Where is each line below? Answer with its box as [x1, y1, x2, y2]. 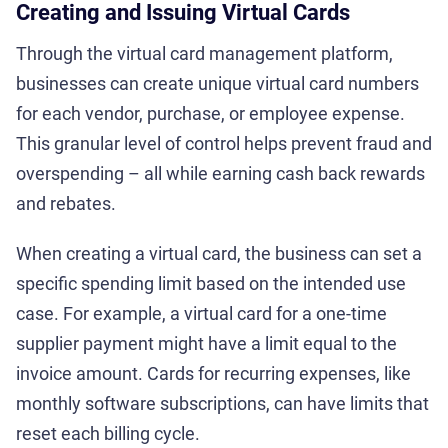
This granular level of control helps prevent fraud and [16, 132, 432, 154]
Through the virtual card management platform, [16, 42, 393, 64]
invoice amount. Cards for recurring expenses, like [16, 362, 411, 384]
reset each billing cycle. [16, 422, 200, 444]
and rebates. [16, 192, 120, 214]
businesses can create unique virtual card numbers [16, 72, 419, 94]
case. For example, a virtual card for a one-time [16, 302, 387, 324]
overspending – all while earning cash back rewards [16, 162, 425, 184]
